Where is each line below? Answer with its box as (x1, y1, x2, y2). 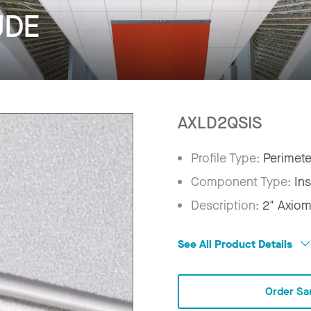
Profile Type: (191, 149, 264, 167)
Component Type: (191, 173, 295, 190)
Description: (191, 196, 263, 214)
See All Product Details (178, 236, 295, 251)
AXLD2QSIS (178, 111, 262, 134)
